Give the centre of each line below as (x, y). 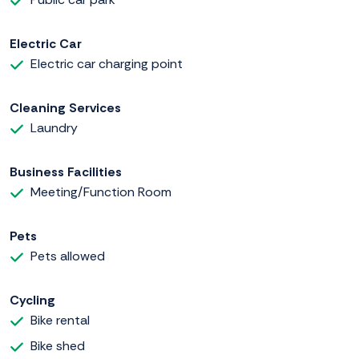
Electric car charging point (107, 64)
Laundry (54, 128)
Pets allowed (68, 256)
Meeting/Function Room (101, 192)
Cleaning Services (65, 108)
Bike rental (60, 321)
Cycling (32, 301)
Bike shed (58, 346)
